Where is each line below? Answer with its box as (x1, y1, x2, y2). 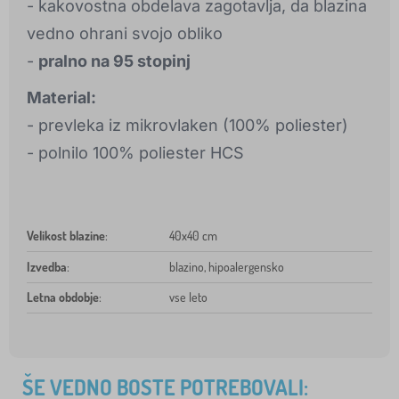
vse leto (169, 289, 208, 305)
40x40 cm (169, 228, 217, 244)
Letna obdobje (27, 289, 99, 305)
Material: (27, 88, 96, 108)
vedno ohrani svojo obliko (27, 24, 223, 44)
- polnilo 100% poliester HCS (27, 143, 244, 163)
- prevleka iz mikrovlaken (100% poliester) (27, 116, 348, 135)
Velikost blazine (27, 228, 105, 244)
